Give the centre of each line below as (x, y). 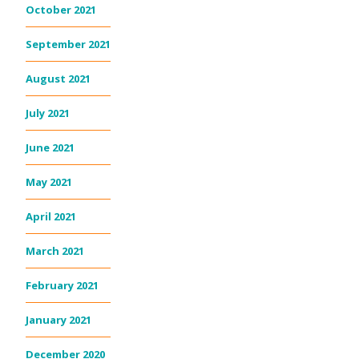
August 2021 (58, 78)
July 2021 (48, 113)
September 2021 (68, 44)
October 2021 (61, 9)
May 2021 (49, 182)
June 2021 (50, 147)
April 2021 (51, 216)
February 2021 (62, 285)
